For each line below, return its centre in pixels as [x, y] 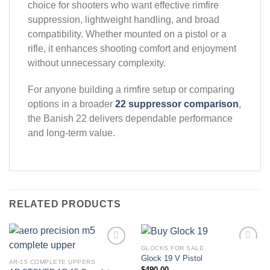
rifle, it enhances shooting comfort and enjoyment [132, 48]
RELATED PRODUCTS [65, 204]
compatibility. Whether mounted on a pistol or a [127, 34]
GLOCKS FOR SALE [172, 248]
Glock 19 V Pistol [171, 259]
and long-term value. [71, 133]
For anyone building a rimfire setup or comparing [131, 89]
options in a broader [71, 104]
